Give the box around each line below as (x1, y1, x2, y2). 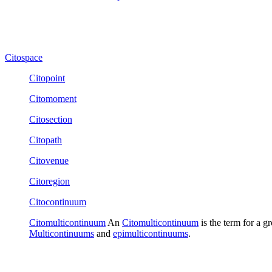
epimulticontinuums (113, 228, 188, 239)
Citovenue (29, 155, 69, 166)
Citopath (29, 134, 62, 145)
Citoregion (29, 175, 70, 186)
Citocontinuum (29, 196, 86, 207)
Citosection (29, 114, 72, 124)
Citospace (5, 52, 42, 63)
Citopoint (29, 72, 65, 83)
